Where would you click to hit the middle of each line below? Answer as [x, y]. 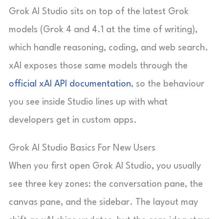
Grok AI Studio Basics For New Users [82, 148]
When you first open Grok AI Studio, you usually [105, 166]
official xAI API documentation [70, 84]
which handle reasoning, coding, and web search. [109, 48]
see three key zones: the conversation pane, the [106, 184]
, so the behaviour [168, 84]
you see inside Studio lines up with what [88, 102]
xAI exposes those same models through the [98, 66]
